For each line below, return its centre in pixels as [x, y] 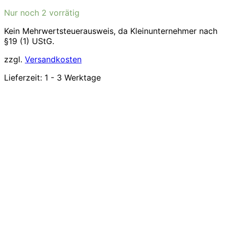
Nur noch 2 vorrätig [42, 13]
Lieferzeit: [24, 78]
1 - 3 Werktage [73, 78]
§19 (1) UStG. [29, 41]
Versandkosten [53, 59]
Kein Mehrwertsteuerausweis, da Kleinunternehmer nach [111, 31]
